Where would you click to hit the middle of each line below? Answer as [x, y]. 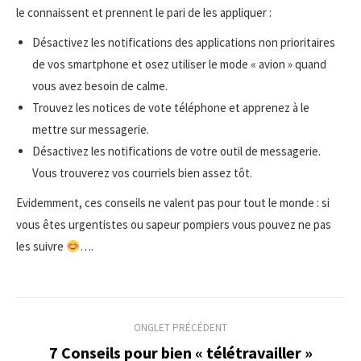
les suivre [41, 246]
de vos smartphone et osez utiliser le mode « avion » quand [179, 64]
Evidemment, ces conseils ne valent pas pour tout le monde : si [173, 203]
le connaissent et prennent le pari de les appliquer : [144, 12]
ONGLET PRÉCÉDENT [180, 328]
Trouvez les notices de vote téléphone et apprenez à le [171, 108]
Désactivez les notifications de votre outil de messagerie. [176, 151]
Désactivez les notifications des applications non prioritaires [184, 42]
